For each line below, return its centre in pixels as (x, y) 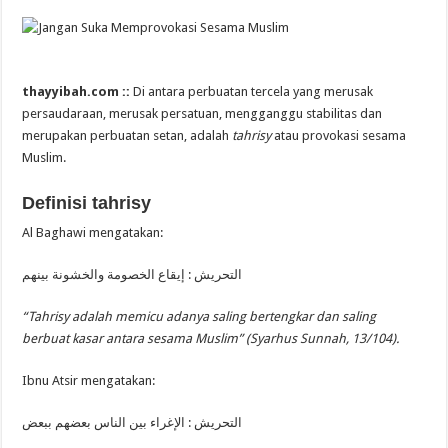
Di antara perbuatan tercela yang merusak (253, 91)
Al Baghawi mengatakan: (93, 232)
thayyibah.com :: (78, 91)
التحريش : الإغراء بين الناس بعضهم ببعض (132, 422)
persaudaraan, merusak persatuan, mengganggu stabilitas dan (202, 113)
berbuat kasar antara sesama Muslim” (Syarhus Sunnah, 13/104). (211, 338)
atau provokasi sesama (339, 135)
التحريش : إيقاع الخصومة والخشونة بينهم (132, 274)
